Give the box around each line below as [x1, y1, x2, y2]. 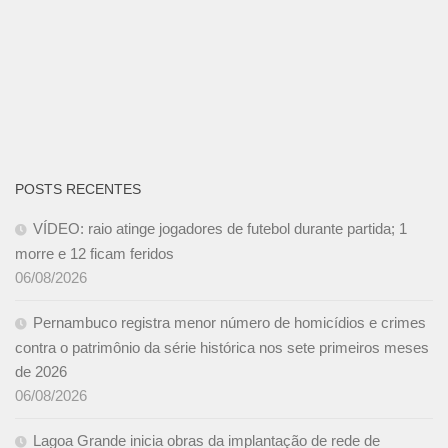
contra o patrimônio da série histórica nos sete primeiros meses [15, 338, 429, 356]
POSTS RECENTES [15, 180, 141, 197]
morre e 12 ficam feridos [15, 244, 174, 262]
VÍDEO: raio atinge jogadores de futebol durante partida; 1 [33, 219, 407, 237]
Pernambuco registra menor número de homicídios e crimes [33, 313, 426, 331]
